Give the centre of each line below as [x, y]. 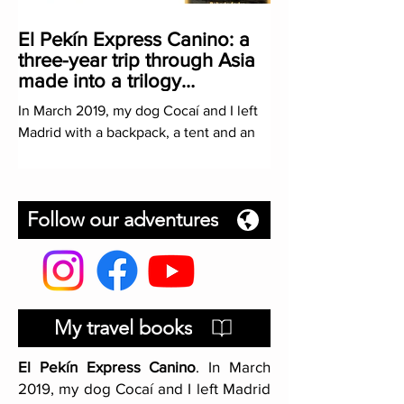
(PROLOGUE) [74, 101]
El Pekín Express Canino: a [134, 39]
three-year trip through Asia [137, 60]
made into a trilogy [100, 80]
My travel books [123, 328]
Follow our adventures [123, 220]
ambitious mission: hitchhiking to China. [143, 153]
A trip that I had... [72, 175]
